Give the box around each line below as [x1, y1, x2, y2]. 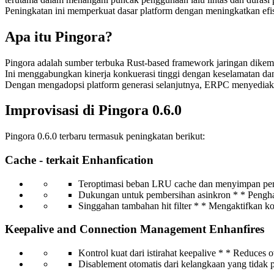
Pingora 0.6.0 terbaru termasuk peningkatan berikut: [5, 131, 205, 142]
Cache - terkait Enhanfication [5, 154, 154, 167]
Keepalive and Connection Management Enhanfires [5, 223, 264, 236]
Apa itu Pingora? [5, 28, 113, 45]
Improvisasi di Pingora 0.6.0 [5, 102, 182, 119]
